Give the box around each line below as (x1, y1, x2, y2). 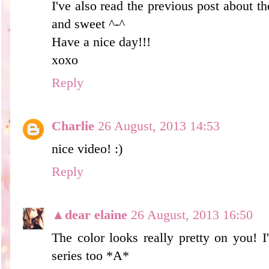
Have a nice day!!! (52, 34, 151, 49)
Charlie (52, 118, 94, 133)
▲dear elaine (52, 207, 127, 222)
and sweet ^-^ (52, 16, 125, 31)
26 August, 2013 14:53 (98, 118, 220, 133)
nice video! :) (52, 141, 122, 156)
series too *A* (52, 248, 129, 263)
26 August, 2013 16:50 (131, 207, 253, 222)
